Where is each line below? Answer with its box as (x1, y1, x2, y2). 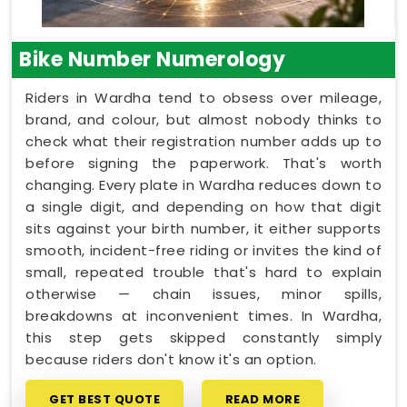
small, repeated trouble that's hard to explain (25, 262, 382, 282)
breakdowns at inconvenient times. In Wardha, (25, 305, 382, 325)
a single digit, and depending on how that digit (25, 196, 382, 216)
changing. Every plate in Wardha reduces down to (25, 174, 382, 194)
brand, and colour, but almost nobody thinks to (25, 109, 382, 129)
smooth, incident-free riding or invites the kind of (25, 240, 382, 260)
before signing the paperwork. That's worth (25, 153, 382, 173)
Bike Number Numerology (19, 45, 285, 74)
